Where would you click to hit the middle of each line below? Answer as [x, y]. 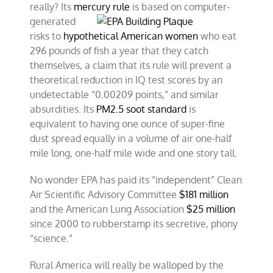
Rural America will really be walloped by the [127, 265]
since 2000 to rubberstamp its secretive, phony [134, 224]
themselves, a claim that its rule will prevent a [131, 65]
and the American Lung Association [108, 209]
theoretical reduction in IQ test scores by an [126, 80]
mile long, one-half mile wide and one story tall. [134, 153]
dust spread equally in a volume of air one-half [131, 138]
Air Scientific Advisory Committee [105, 194]
